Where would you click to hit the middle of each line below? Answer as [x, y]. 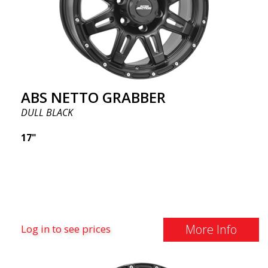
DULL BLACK [47, 112]
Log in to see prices [66, 229]
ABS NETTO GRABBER [93, 97]
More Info [211, 229]
